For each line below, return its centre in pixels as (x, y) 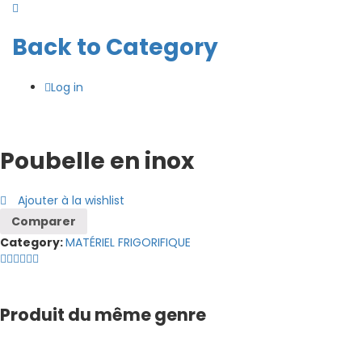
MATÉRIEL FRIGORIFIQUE (128, 242)
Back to (57, 47)
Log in (67, 87)
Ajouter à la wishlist (71, 201)
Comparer (44, 221)
